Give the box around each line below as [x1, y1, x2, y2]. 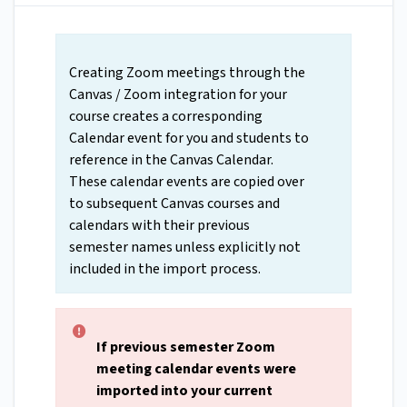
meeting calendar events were [96, 359, 296, 380]
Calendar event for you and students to [69, 128, 309, 149]
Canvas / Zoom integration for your [69, 84, 287, 105]
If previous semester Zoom [96, 337, 275, 358]
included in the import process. [69, 259, 261, 280]
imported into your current [96, 381, 273, 402]
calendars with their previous [69, 215, 250, 236]
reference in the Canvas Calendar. [69, 150, 273, 171]
